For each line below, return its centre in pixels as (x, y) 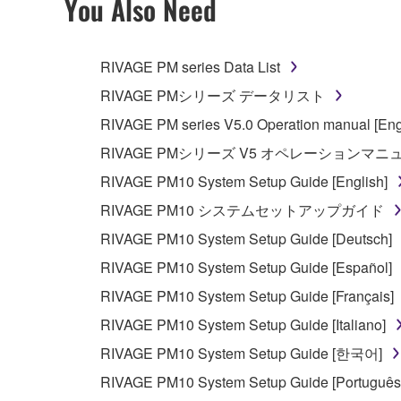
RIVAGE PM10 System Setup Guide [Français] (247, 296)
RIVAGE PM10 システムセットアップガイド (242, 210)
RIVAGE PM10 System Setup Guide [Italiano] (243, 325)
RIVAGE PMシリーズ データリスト (213, 96)
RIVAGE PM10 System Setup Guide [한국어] (241, 354)
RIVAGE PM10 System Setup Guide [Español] (246, 268)
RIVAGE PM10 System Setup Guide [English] (244, 182)
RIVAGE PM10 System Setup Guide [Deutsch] (246, 239)
